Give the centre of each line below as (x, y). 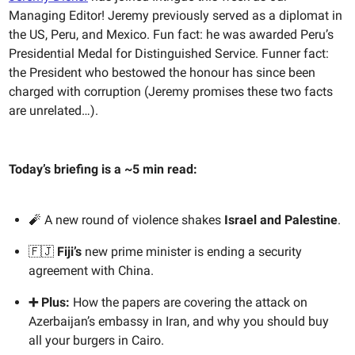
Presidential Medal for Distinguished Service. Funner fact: (169, 54)
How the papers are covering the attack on (189, 303)
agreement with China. (91, 271)
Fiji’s (69, 252)
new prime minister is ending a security (192, 252)
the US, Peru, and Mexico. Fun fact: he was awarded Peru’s (171, 35)
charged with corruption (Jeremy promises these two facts (171, 92)
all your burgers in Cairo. (96, 341)
